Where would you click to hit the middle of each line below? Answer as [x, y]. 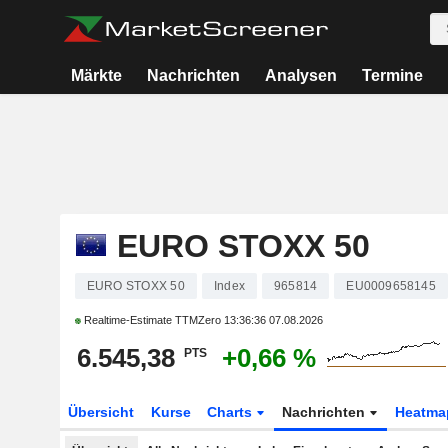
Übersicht [100, 412]
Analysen [300, 75]
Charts [232, 412]
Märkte [97, 75]
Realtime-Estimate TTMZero [152, 320]
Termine [392, 75]
